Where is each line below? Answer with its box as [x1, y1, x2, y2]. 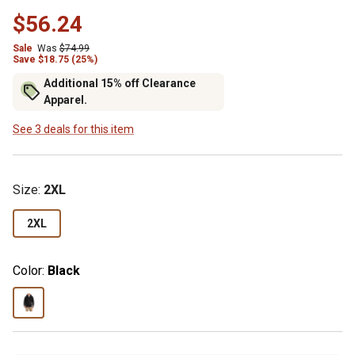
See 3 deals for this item [13, 122, 134, 136]
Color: [13, 262, 44, 278]
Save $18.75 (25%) [13, 53, 97, 65]
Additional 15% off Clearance [44, 77, 196, 90]
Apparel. [44, 94, 87, 107]
